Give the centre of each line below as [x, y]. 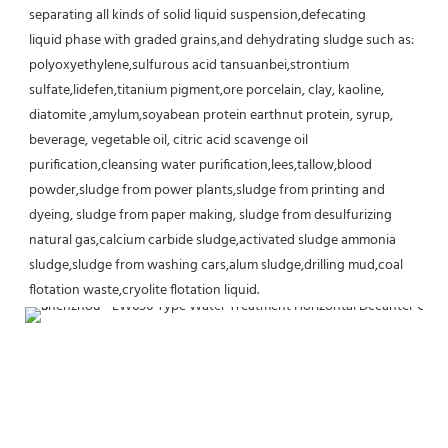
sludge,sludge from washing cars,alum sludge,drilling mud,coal [216, 265]
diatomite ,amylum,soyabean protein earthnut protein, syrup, [211, 115]
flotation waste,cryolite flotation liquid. [144, 290]
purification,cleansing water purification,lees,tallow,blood [200, 165]
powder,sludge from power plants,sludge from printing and [207, 190]
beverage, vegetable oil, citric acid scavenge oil [168, 140]
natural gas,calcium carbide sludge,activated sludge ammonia [212, 240]
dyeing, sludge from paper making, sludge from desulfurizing [210, 215]
